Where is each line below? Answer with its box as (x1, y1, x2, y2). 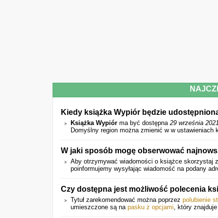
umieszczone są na (71, 203, 127, 211)
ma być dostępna (117, 119, 170, 127)
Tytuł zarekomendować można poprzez (71, 196, 182, 203)
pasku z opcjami (127, 203, 174, 211)
